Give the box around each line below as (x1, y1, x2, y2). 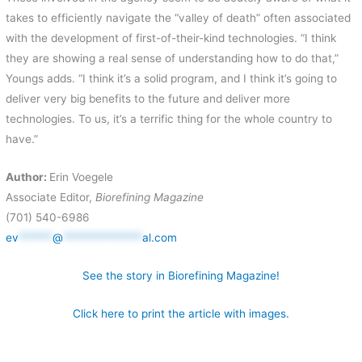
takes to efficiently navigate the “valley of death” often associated (6, 11, 351, 25)
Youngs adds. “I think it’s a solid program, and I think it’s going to (6, 72, 338, 86)
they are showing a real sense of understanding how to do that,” (6, 52, 339, 65)
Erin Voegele (49, 170, 114, 184)
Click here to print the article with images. (73, 307, 289, 321)
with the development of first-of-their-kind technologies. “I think (6, 32, 337, 45)
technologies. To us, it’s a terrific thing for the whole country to (6, 112, 333, 126)
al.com (142, 231, 178, 245)
